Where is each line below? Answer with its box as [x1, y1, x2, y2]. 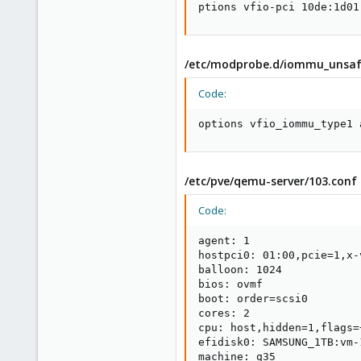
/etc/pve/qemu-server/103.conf [185, 173, 357, 189]
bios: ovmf [198, 278, 263, 290]
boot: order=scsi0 [198, 293, 308, 305]
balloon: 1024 [198, 263, 282, 276]
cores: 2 [198, 307, 250, 319]
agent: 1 [198, 234, 250, 247]
